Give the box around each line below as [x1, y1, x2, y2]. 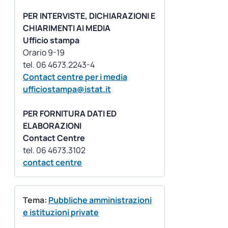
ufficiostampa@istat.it [23, 83, 111, 95]
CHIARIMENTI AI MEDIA [23, 22, 110, 34]
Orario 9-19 [23, 47, 65, 59]
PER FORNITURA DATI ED [23, 108, 117, 120]
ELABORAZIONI [23, 120, 81, 132]
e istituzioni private [23, 207, 99, 218]
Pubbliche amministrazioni [48, 194, 152, 206]
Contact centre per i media [23, 71, 127, 83]
